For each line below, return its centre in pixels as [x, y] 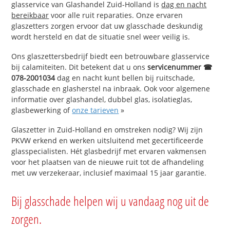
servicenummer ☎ [180, 67]
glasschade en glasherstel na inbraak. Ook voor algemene [111, 88]
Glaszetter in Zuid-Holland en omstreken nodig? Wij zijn [107, 129]
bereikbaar [30, 15]
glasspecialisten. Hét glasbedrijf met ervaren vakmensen [109, 151]
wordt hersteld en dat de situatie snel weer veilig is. [101, 37]
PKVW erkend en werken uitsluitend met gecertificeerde [108, 140]
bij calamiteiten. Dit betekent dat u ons [80, 67]
